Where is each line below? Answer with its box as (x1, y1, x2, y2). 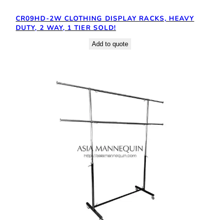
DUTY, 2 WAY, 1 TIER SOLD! (16, 23, 116, 32)
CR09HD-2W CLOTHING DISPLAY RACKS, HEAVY (16, 13, 194, 23)
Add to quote (92, 40, 128, 48)
